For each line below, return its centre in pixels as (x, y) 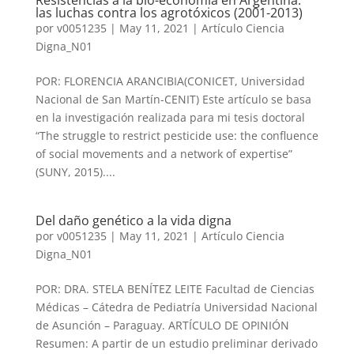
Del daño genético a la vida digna (133, 220)
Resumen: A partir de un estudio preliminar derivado (176, 343)
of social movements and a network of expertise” (164, 154)
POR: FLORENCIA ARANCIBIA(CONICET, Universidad (170, 81)
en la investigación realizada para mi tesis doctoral (170, 117)
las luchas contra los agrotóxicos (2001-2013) (169, 13)
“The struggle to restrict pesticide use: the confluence (177, 136)
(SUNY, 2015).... (75, 172)
